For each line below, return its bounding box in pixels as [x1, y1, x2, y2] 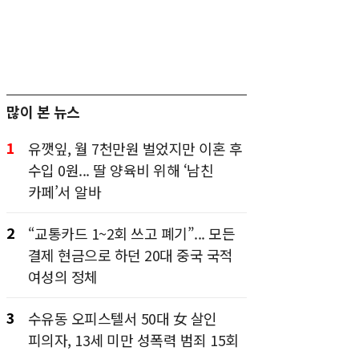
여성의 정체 [27, 266, 98, 287]
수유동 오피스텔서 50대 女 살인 [27, 308, 217, 329]
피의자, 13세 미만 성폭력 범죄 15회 [27, 329, 239, 350]
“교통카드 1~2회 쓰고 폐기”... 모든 [27, 223, 235, 244]
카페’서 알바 [27, 181, 101, 202]
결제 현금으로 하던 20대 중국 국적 [27, 244, 233, 265]
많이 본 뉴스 [6, 101, 80, 122]
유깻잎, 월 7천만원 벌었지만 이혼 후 [27, 138, 242, 159]
